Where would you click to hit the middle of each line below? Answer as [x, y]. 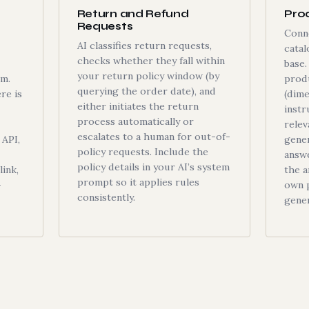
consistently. [106, 197]
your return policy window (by [148, 76]
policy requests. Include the [142, 152]
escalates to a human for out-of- [153, 137]
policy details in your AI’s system [153, 167]
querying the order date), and [146, 91]
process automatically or [135, 121]
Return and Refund [133, 14]
